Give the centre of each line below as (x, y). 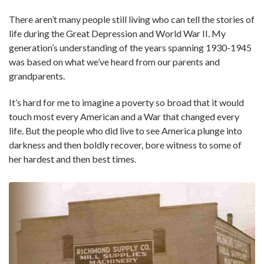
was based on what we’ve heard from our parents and (114, 62)
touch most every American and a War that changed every (124, 117)
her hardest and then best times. (72, 159)
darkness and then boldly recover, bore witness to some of (125, 145)
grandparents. (37, 76)
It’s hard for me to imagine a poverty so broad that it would (126, 103)
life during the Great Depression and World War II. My (117, 34)
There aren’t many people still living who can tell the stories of (132, 19)
